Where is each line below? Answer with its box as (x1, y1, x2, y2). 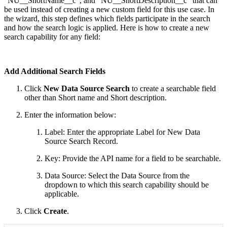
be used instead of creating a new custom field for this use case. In (4, 5, 214, 14)
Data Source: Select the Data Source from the (45, 171, 190, 180)
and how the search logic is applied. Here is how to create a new (4, 23, 209, 32)
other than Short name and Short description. (24, 93, 167, 102)
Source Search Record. (45, 136, 118, 145)
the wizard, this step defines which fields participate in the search (4, 14, 210, 23)
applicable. (45, 189, 79, 198)
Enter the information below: (24, 110, 116, 119)
